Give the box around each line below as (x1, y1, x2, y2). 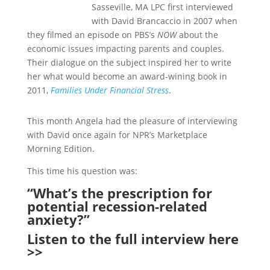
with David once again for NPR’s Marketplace (27, 129, 207, 140)
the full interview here (89, 230, 239, 248)
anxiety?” (27, 210, 90, 228)
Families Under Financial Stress (50, 84, 169, 96)
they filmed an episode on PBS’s (27, 29, 157, 40)
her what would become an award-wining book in (27, 71, 227, 82)
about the (176, 29, 218, 40)
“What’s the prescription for (27, 184, 212, 202)
